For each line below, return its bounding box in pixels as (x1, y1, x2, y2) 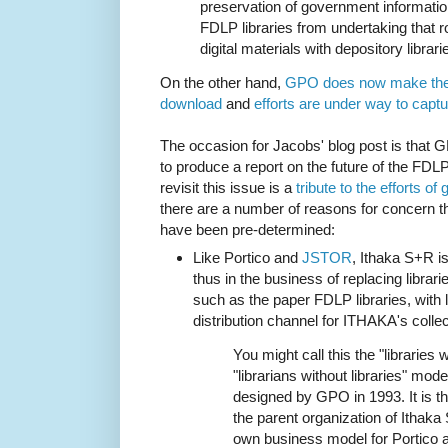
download (160, 95, 222, 113)
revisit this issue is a (160, 179, 296, 197)
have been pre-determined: (160, 221, 335, 239)
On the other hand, (160, 74, 285, 92)
